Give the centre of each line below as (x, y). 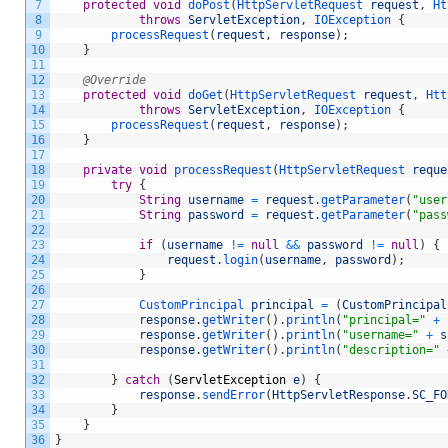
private (107, 170)
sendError (233, 395)
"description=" (391, 350)
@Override (114, 80)
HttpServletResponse (338, 395)
